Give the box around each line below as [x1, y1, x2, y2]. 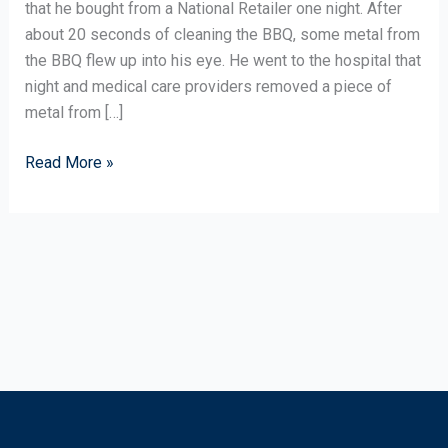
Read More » [24, 153, 114, 172]
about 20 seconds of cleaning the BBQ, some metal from [24, 25, 420, 44]
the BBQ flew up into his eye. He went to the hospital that [24, 51, 421, 70]
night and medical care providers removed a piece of [24, 77, 392, 96]
